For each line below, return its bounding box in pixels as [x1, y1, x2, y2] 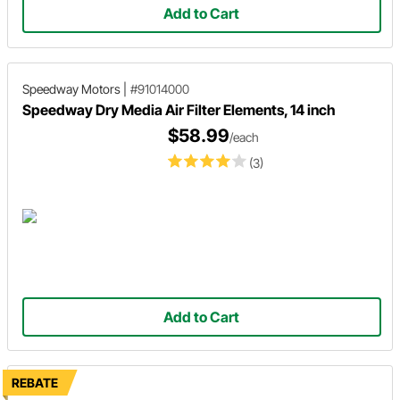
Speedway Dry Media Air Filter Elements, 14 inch [22, 100, 336, 119]
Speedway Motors [22, 80, 121, 96]
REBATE [12, 374, 58, 390]
